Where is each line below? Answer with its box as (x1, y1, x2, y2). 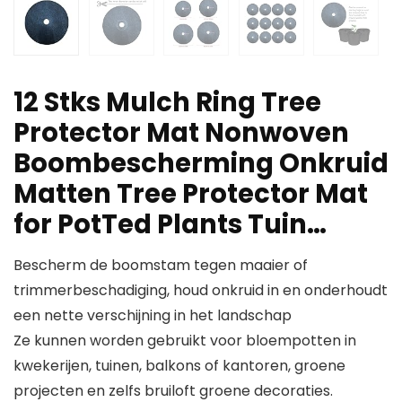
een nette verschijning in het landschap (13, 305, 292, 327)
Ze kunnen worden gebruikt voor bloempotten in (13, 330, 356, 352)
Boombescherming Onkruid (13, 145, 389, 182)
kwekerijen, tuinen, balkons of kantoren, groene (13, 355, 345, 377)
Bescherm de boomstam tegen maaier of (13, 255, 308, 276)
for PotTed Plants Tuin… (13, 206, 327, 243)
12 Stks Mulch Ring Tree (13, 84, 321, 121)
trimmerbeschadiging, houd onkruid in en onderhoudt (13, 280, 388, 301)
